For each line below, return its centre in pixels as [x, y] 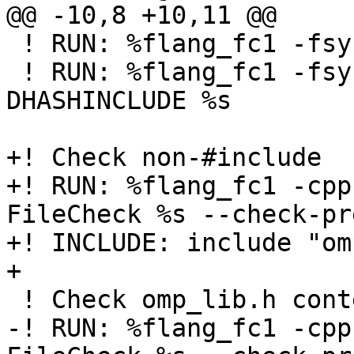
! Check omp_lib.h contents [14, 300]
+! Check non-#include [164, 158]
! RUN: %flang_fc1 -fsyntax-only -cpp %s [14, 44]
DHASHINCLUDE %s [119, 101]
